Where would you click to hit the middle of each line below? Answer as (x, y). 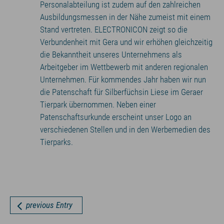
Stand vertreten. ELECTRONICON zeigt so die (114, 29)
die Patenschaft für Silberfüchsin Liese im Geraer (121, 92)
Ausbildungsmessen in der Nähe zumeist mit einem (125, 17)
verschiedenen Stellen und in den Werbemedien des (125, 129)
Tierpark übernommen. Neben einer (98, 104)
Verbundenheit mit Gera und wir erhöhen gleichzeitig (126, 42)
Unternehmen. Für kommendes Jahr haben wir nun (123, 79)
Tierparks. (56, 142)
